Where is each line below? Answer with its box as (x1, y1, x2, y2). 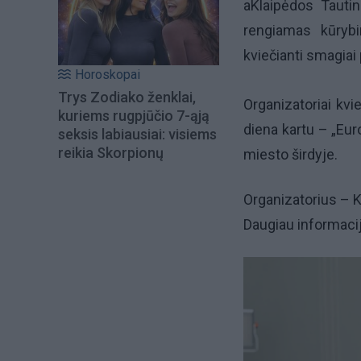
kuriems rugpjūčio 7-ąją (58, 107, 210, 125)
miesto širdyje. (243, 146, 338, 164)
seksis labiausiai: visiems (58, 126, 217, 143)
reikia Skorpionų (58, 144, 164, 162)
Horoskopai (75, 67, 140, 83)
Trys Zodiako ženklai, (58, 89, 196, 106)
